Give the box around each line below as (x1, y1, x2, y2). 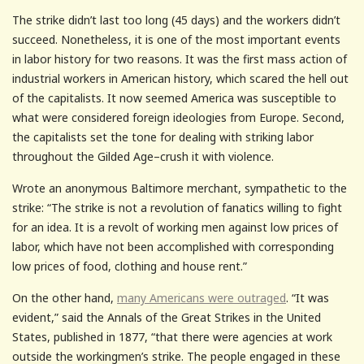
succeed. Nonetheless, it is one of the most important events (12, 31, 340, 47)
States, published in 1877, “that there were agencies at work (12, 328, 332, 344)
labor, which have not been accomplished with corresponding (12, 238, 334, 254)
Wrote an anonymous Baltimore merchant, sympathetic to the (12, 180, 347, 196)
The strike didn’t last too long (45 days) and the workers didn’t (12, 11, 340, 28)
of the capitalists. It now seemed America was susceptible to (12, 89, 336, 106)
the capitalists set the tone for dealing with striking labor (12, 128, 314, 145)
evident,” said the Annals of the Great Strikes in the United (12, 309, 321, 325)
